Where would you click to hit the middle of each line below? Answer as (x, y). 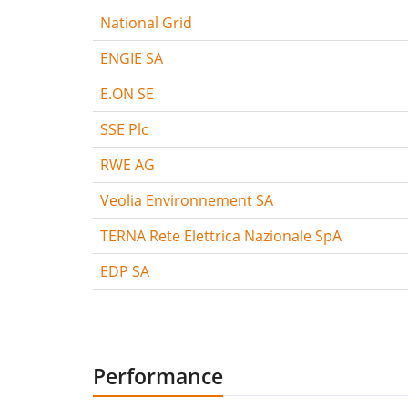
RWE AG (127, 164)
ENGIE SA (132, 58)
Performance (158, 376)
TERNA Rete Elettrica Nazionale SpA (221, 235)
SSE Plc (124, 129)
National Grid (146, 22)
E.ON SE (127, 93)
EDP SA (125, 271)
